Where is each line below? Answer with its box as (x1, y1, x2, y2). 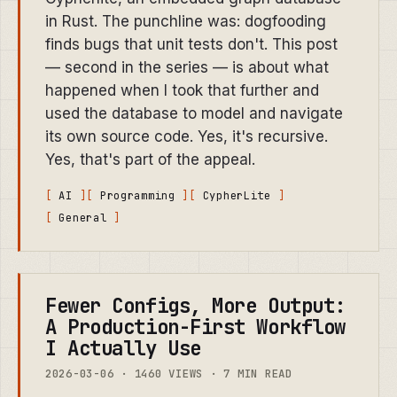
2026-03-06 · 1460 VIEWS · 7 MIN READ (45, 365, 292, 381)
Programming (99, 189, 183, 204)
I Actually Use (45, 334, 201, 362)
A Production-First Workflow (45, 313, 346, 340)
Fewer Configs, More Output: (45, 292, 346, 319)
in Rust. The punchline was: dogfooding (45, 12, 326, 31)
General (58, 210, 114, 225)
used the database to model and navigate (45, 105, 343, 123)
